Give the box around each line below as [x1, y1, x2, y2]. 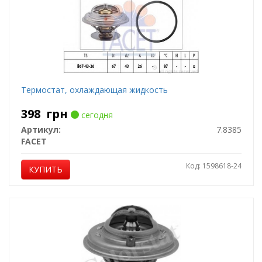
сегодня [78, 109, 113, 120]
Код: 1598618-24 [185, 161, 242, 171]
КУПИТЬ [28, 164, 63, 175]
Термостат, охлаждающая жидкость [20, 84, 168, 95]
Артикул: [20, 124, 61, 135]
